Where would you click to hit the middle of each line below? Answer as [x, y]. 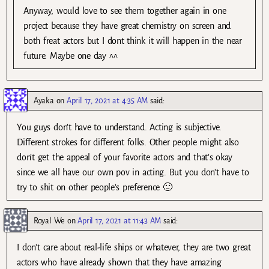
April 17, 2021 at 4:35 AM [107, 101]
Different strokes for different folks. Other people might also [128, 143]
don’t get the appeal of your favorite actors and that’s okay [125, 158]
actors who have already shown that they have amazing [119, 263]
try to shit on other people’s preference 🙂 [95, 188]
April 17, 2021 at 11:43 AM [119, 221]
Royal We [49, 221]
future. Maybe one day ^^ [71, 56]
